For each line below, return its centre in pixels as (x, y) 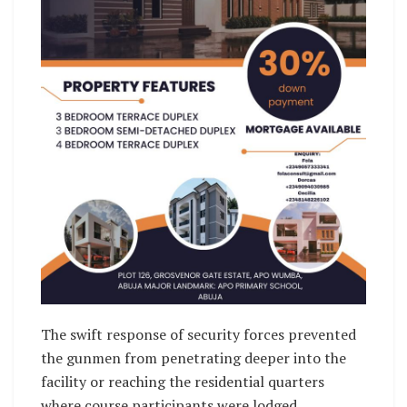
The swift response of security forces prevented (199, 334)
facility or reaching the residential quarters (183, 381)
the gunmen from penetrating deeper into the (194, 357)
